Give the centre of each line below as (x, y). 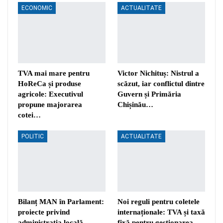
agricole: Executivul (51, 94)
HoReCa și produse (50, 83)
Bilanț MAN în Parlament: (61, 202)
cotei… (29, 115)
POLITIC (33, 136)
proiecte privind (44, 212)
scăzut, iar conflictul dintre (161, 83)
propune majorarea (50, 104)
